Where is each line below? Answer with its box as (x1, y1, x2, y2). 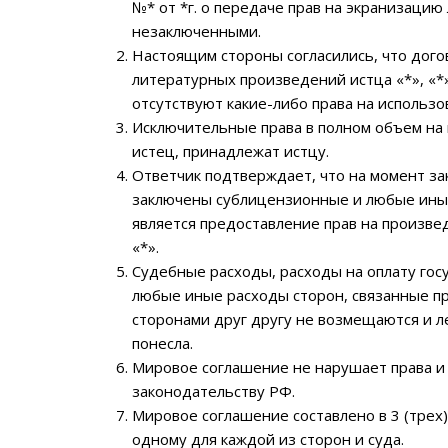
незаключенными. (132, 21, 261, 41)
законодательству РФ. (132, 381, 295, 401)
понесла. (132, 333, 193, 353)
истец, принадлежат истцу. (132, 141, 329, 161)
